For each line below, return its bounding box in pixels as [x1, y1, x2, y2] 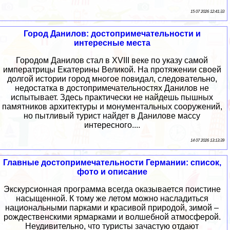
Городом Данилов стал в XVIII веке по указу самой [16, 56, 208, 65]
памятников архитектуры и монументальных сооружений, [2, 102, 222, 111]
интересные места [73, 39, 150, 48]
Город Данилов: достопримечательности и [23, 29, 201, 39]
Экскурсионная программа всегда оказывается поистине [3, 185, 221, 194]
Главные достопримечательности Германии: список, [3, 158, 221, 167]
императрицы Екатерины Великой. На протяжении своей [3, 65, 221, 74]
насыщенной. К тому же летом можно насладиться [15, 194, 208, 203]
